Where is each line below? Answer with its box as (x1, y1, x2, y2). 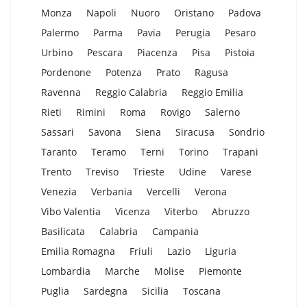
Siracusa (175, 125, 214, 139)
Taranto (41, 145, 77, 159)
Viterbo (164, 205, 197, 219)
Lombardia (41, 265, 90, 278)
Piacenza (137, 46, 177, 60)
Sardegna (84, 284, 127, 298)
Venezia (41, 185, 77, 199)
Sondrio (229, 125, 265, 139)
